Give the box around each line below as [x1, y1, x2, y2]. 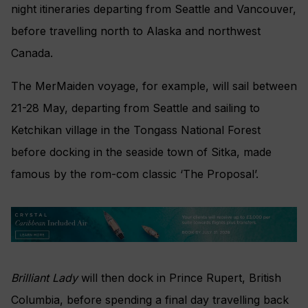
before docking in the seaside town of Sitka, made [11, 144, 272, 159]
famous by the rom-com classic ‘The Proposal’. [11, 166, 258, 181]
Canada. [11, 45, 53, 60]
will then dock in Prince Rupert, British [78, 271, 281, 285]
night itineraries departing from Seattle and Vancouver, [11, 1, 296, 16]
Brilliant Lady [11, 271, 78, 285]
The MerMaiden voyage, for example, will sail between [11, 78, 297, 93]
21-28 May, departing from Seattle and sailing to [11, 100, 260, 115]
